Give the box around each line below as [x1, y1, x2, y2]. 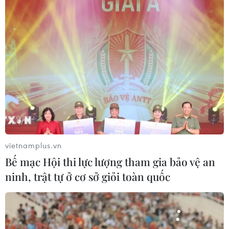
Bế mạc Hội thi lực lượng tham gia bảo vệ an [5, 154, 215, 169]
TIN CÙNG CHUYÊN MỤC [24, 206, 131, 219]
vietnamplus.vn [5, 140, 62, 151]
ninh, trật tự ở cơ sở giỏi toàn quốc [5, 169, 170, 184]
